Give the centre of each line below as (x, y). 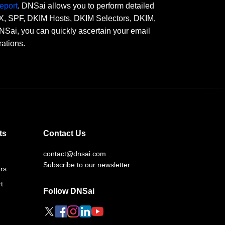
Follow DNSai (69, 191)
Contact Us (65, 133)
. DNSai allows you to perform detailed (86, 6)
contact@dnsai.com (75, 153)
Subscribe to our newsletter (87, 164)
